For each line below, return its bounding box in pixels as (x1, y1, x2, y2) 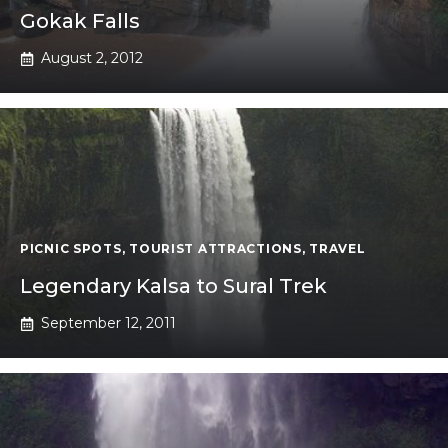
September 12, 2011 (41, 314, 176, 333)
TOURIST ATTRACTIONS (129, 241, 302, 257)
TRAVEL (309, 241, 366, 257)
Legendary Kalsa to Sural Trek (20, 274, 327, 299)
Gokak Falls (20, 9, 140, 34)
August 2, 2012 (41, 49, 143, 68)
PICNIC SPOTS (20, 241, 122, 257)
